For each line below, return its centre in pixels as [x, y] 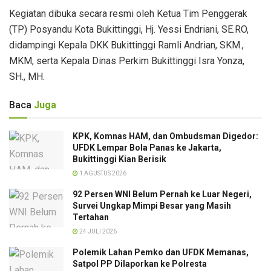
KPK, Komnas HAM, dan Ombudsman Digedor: [165, 136]
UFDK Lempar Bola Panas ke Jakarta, [147, 147]
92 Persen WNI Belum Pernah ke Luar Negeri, [162, 194]
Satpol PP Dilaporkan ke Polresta [140, 263]
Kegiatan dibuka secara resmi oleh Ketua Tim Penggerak [128, 13]
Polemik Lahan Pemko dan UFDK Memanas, [161, 252]
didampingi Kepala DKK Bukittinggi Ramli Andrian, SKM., [126, 45]
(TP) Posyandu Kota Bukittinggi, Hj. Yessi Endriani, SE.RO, [129, 29]
